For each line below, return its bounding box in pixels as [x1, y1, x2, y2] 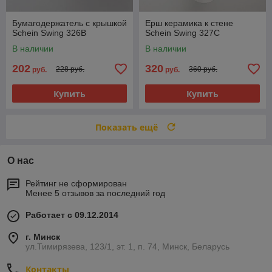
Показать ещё [95, 121, 158, 133]
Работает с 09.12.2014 [25, 210, 118, 220]
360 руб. [189, 64, 217, 73]
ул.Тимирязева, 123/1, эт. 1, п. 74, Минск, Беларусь [25, 242, 229, 252]
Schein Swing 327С [145, 28, 220, 38]
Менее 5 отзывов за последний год [25, 188, 165, 199]
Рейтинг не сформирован [25, 178, 127, 189]
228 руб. [56, 64, 84, 73]
